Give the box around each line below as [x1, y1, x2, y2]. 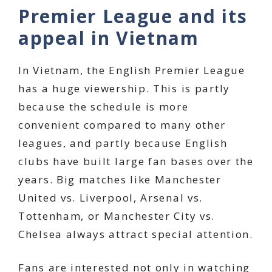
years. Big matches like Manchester [18, 172, 222, 186]
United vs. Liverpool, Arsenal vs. [18, 190, 203, 205]
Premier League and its [18, 3, 248, 29]
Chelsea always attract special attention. [18, 226, 253, 241]
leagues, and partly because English [18, 135, 228, 150]
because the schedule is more [18, 99, 189, 114]
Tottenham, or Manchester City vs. [18, 208, 216, 223]
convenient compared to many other [18, 117, 226, 132]
